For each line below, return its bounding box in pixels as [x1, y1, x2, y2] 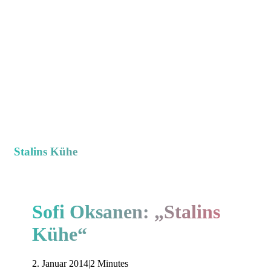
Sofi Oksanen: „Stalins [32, 200, 220, 223]
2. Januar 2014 [32, 258, 88, 269]
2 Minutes [90, 258, 128, 269]
